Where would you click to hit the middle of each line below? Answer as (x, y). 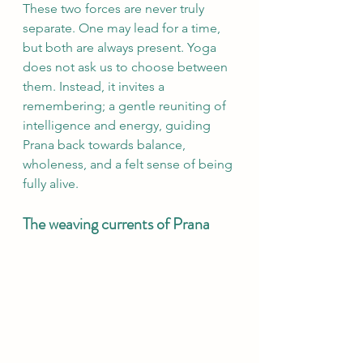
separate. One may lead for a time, (123, 28)
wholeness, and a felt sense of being (129, 164)
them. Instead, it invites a (95, 86)
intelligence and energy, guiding (118, 125)
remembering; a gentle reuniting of (126, 106)
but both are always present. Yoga (121, 47)
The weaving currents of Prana (116, 224)
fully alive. (51, 184)
